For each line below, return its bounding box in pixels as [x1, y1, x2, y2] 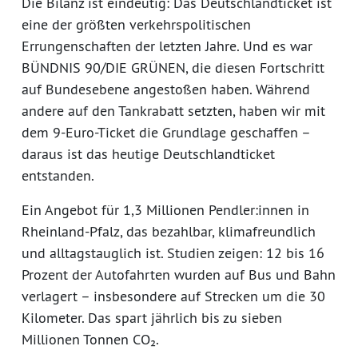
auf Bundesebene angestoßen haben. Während [22, 79, 310, 98]
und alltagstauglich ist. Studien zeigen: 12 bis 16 [22, 243, 324, 262]
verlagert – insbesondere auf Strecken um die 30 [22, 286, 325, 305]
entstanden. [22, 165, 94, 185]
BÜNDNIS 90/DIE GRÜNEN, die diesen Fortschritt [22, 58, 324, 77]
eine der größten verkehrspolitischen [22, 14, 251, 34]
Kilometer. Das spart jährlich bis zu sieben [22, 308, 282, 327]
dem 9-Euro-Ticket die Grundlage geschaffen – [22, 122, 310, 141]
